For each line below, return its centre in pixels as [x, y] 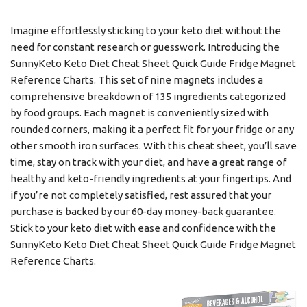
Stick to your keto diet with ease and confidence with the [143, 228]
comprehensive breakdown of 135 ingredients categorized [148, 96]
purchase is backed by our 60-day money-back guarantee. [143, 211]
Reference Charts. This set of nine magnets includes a [137, 80]
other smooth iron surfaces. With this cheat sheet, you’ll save [153, 146]
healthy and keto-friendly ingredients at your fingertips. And [151, 179]
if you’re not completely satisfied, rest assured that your [141, 195]
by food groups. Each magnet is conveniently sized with [139, 113]
